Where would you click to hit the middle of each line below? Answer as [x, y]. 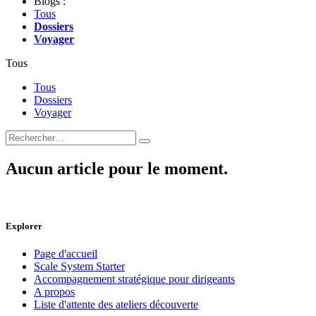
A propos [54, 292]
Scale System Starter [79, 267]
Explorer [24, 226]
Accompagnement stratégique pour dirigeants [134, 279]
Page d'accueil [66, 254]
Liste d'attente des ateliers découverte [116, 305]
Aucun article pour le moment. [117, 169]
